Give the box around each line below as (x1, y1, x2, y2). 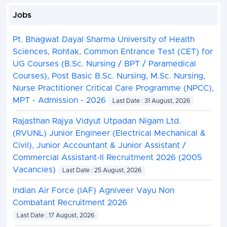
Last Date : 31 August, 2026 (112, 98, 190, 104)
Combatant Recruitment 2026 (12, 199, 127, 207)
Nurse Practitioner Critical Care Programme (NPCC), (12, 84, 214, 93)
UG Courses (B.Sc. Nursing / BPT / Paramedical (12, 60, 196, 68)
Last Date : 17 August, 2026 (16, 212, 94, 219)
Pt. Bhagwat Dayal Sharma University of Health (12, 35, 195, 44)
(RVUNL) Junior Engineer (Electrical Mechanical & (12, 129, 206, 138)
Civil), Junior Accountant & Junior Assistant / (12, 141, 186, 150)
